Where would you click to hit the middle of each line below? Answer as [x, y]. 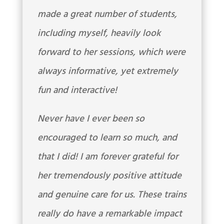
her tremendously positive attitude [109, 176]
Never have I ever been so [91, 119]
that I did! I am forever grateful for [107, 157]
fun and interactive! [77, 90]
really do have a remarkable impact [109, 214]
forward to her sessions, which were [111, 52]
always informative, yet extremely [107, 71]
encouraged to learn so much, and [107, 138]
